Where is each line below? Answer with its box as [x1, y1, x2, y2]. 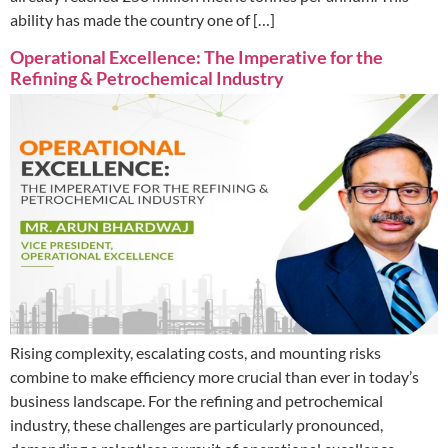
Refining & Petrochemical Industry [10, 66, 284, 89]
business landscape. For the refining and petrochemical [10, 390, 383, 410]
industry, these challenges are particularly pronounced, [10, 414, 383, 434]
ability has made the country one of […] [10, 10, 275, 30]
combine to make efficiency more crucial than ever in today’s [10, 366, 419, 386]
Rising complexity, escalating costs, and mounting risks [10, 342, 381, 362]
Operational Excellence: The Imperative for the [10, 45, 383, 68]
